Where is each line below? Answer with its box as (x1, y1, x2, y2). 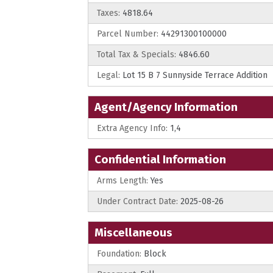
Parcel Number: (97, 28, 158, 39)
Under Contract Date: (97, 196, 178, 207)
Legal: (97, 70, 120, 81)
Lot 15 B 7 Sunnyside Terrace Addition (120, 70, 268, 81)
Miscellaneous (94, 225, 172, 240)
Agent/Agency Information (94, 99, 238, 114)
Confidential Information (94, 152, 226, 167)
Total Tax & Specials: (97, 49, 176, 60)
